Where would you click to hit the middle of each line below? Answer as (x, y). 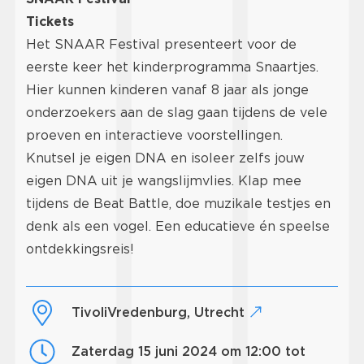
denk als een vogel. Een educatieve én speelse (178, 226)
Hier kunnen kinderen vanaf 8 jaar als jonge (167, 89)
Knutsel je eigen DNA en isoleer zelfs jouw (165, 158)
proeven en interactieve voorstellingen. (154, 135)
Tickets (50, 21)
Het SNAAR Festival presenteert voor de (161, 44)
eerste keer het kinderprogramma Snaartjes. (172, 67)
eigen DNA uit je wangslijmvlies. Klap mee (164, 180)
